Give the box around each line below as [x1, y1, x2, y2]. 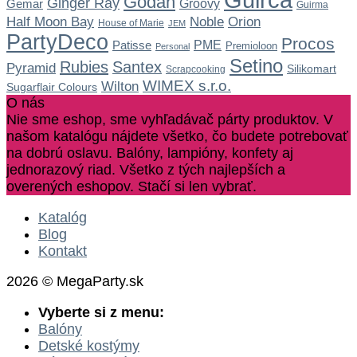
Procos [281, 34, 335, 53]
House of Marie [98, 18, 164, 29]
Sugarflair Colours [6, 81, 97, 94]
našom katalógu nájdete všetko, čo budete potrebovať [6, 128, 348, 145]
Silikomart [287, 62, 336, 76]
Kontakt [38, 242, 87, 259]
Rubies [60, 58, 108, 76]
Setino [229, 55, 283, 77]
